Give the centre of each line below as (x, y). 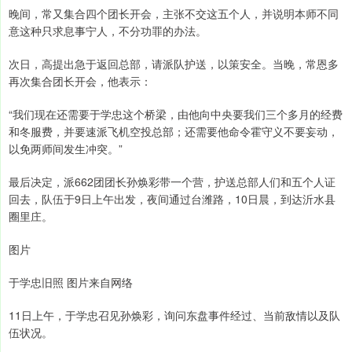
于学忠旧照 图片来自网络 (71, 282)
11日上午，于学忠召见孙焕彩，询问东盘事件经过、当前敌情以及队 (174, 315)
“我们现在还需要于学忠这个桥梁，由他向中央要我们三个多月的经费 (176, 114)
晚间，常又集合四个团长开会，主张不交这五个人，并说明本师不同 (174, 14)
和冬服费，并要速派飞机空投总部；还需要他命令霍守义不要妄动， (174, 132)
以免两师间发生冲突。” (66, 149)
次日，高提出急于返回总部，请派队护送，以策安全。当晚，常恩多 (174, 64)
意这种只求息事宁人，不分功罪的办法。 (108, 31)
